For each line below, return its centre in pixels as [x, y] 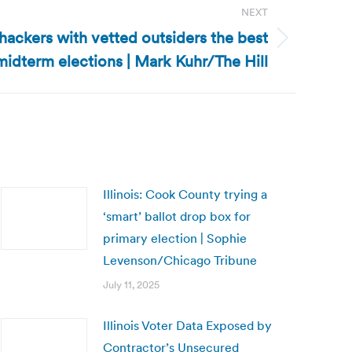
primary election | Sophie [175, 238]
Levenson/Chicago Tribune [180, 260]
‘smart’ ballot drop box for [177, 216]
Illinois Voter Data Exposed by [187, 325]
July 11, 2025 [131, 285]
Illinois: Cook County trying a [185, 194]
